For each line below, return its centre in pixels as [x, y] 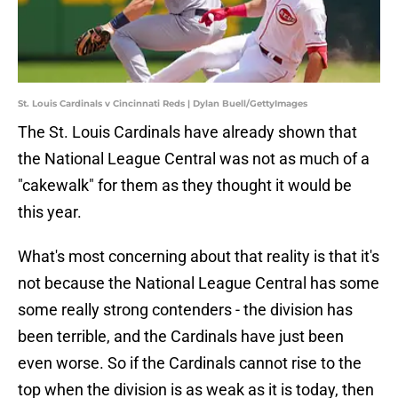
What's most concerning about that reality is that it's [199, 257]
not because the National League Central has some [199, 283]
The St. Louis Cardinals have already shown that [187, 132]
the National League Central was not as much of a [194, 159]
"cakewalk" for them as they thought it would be [185, 186]
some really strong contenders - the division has [185, 310]
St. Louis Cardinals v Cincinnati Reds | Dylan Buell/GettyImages [163, 104]
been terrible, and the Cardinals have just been [181, 337]
